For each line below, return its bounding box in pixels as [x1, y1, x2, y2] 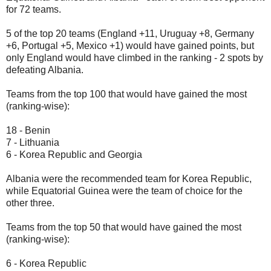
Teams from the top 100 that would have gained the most [6, 88, 247, 99]
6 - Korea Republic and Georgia [6, 149, 142, 160]
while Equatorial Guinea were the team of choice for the [6, 185, 243, 196]
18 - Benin [6, 125, 50, 135]
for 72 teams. [6, 4, 61, 15]
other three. [6, 197, 54, 208]
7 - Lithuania [6, 137, 59, 148]
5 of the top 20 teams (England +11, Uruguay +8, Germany [6, 28, 254, 39]
